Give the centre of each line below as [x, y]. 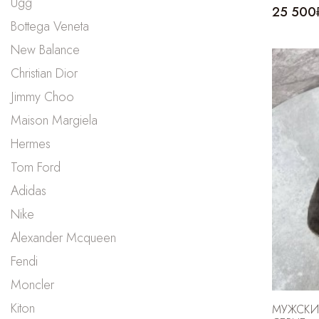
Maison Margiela [54, 120]
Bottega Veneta [50, 26]
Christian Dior [44, 73]
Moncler [32, 284]
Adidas [28, 190]
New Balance [45, 49]
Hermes [31, 143]
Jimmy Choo [42, 96]
